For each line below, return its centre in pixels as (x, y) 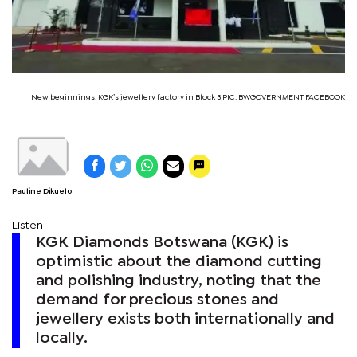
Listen (27, 225)
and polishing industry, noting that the (178, 280)
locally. (62, 338)
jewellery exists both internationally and (185, 319)
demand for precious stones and (157, 300)
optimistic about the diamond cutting (179, 261)
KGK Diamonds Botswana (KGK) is (162, 242)
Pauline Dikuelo (42, 191)
